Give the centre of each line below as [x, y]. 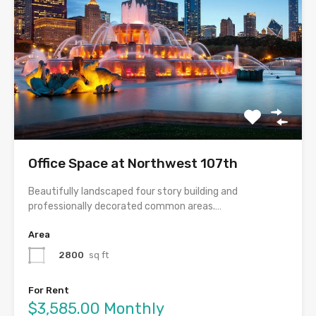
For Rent [49, 291]
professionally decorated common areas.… [125, 207]
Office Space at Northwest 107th [133, 164]
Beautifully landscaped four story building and [133, 192]
